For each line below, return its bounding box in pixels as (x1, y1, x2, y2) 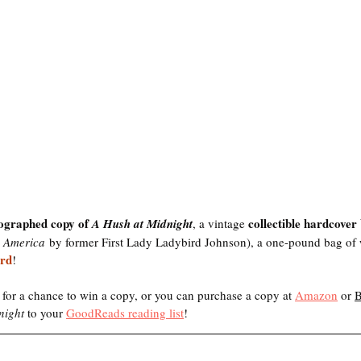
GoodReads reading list (66, 305, 184, 321)
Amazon (295, 287, 338, 303)
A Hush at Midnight (92, 215, 193, 232)
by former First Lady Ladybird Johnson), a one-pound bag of (45, 234, 359, 250)
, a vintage (193, 215, 248, 231)
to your (27, 305, 66, 321)
